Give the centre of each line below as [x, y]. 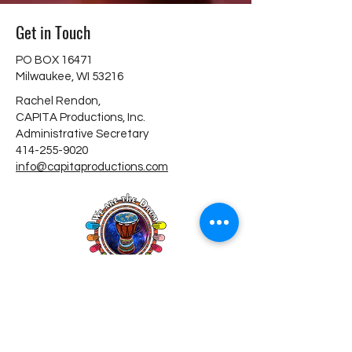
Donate [124, 297]
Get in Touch [53, 32]
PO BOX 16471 [54, 60]
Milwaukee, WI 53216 [70, 77]
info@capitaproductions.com [92, 167]
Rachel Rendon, [58, 101]
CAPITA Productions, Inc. [81, 117]
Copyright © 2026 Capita [126, 330]
